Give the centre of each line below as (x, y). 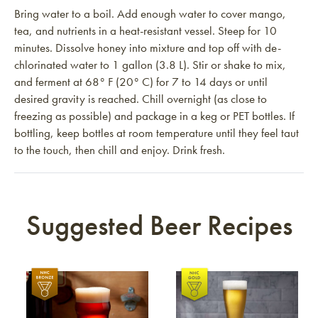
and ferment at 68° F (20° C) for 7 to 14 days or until (141, 82)
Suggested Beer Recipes (159, 225)
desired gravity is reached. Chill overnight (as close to (141, 99)
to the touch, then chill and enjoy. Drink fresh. (120, 150)
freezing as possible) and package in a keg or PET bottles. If (154, 116)
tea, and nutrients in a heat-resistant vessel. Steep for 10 (146, 31)
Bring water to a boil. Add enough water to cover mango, (150, 13)
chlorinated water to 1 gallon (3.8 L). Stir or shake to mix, (150, 65)
